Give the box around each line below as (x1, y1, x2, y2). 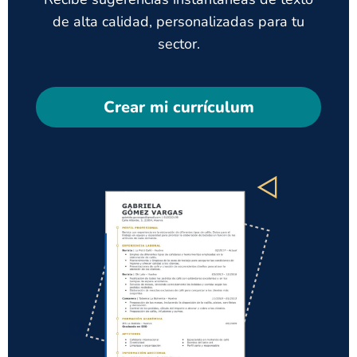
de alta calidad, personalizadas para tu (53, 12, 304, 31)
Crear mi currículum (103, 96, 254, 118)
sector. (157, 34, 200, 53)
